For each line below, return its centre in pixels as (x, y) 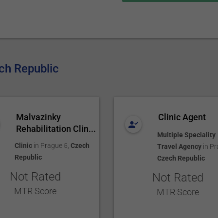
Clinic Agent (182, 117)
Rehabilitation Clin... (56, 129)
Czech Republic (181, 158)
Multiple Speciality (186, 135)
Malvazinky (38, 117)
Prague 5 (54, 145)
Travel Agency (179, 146)
